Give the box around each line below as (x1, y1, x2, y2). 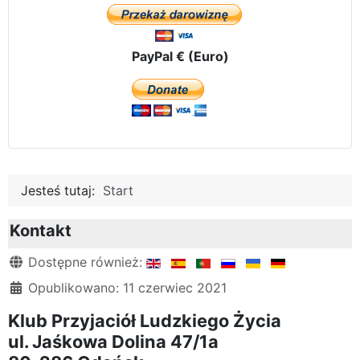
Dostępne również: (24, 253, 146, 270)
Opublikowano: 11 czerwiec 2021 (28, 279, 227, 296)
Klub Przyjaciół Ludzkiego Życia (8, 309, 281, 331)
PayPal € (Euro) (131, 47, 229, 64)
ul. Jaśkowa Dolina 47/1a (8, 330, 219, 352)
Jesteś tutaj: (21, 182, 103, 198)
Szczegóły (7, 252, 72, 269)
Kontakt (10, 220, 72, 240)
